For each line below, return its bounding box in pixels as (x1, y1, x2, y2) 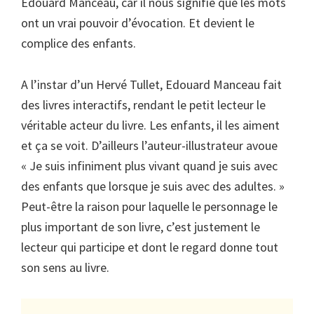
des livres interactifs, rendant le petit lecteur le (21, 97, 266, 114)
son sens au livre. (21, 259, 109, 276)
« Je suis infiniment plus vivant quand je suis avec (21, 158, 278, 175)
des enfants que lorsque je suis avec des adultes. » (21, 178, 285, 195)
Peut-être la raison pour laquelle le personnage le (21, 198, 278, 215)
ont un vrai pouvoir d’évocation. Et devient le (21, 15, 254, 32)
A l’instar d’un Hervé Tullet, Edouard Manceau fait (21, 76, 282, 93)
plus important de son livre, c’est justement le (21, 219, 260, 235)
